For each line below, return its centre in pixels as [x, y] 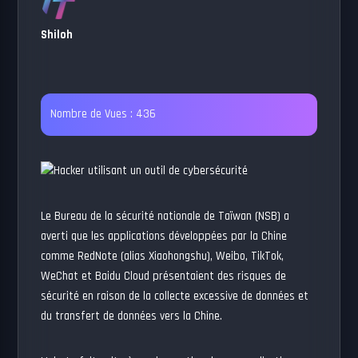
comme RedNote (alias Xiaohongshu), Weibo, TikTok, [163, 257]
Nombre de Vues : [92, 114]
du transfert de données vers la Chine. [132, 316]
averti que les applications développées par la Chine [164, 237]
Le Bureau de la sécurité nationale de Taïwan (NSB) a [165, 217]
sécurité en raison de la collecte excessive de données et [175, 296]
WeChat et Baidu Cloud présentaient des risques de [164, 276]
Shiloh [57, 35]
